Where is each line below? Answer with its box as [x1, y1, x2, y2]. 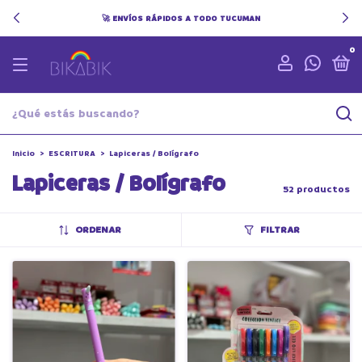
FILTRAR [259, 223, 300, 237]
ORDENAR [75, 223, 122, 237]
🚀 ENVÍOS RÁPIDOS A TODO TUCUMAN [102, 12, 260, 24]
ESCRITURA [48, 148, 95, 159]
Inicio [12, 148, 35, 159]
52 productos [283, 183, 350, 196]
